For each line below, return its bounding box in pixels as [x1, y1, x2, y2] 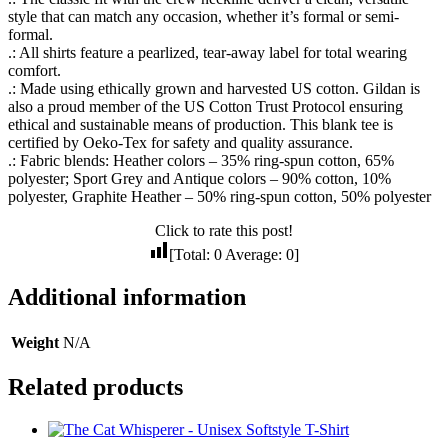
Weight [11, 333, 59, 351]
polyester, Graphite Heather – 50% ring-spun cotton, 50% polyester [8, 187, 431, 205]
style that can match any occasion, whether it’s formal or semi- [8, 7, 399, 25]
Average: [222, 245, 286, 263]
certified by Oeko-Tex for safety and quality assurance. [8, 133, 353, 151]
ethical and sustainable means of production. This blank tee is [8, 115, 393, 133]
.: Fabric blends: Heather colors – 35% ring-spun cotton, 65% [8, 151, 394, 169]
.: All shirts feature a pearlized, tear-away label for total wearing [8, 43, 407, 61]
